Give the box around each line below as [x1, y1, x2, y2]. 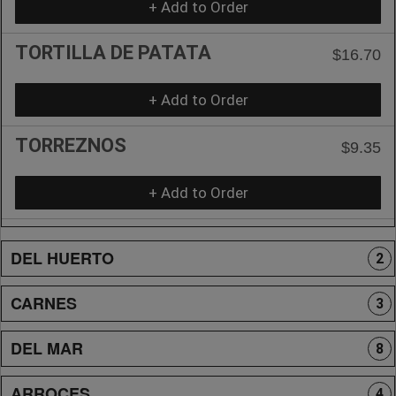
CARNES [11, 291, 77, 315]
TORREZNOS [15, 133, 126, 156]
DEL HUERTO [11, 246, 114, 270]
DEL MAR [11, 336, 83, 360]
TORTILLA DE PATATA [15, 41, 211, 64]
